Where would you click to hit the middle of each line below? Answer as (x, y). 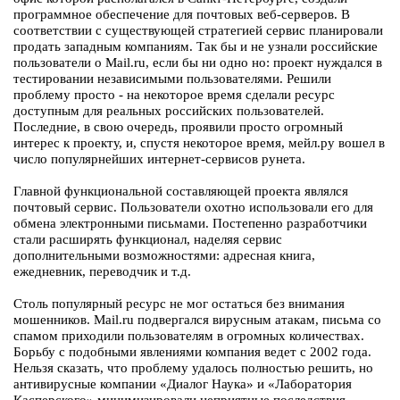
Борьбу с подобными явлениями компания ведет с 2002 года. (192, 352)
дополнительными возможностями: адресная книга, (164, 255)
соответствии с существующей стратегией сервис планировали (198, 30)
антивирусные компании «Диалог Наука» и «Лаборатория (183, 384)
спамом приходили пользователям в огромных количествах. (189, 336)
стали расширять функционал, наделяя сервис (148, 239)
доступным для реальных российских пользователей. (169, 111)
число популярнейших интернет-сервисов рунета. (159, 159)
